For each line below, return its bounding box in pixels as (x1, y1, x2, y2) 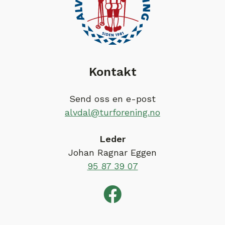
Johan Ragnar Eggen (68, 147, 157, 158)
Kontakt (88, 64, 137, 79)
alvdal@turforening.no (65, 107, 160, 118)
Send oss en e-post (69, 93, 156, 104)
